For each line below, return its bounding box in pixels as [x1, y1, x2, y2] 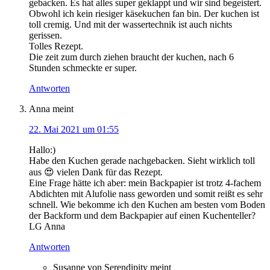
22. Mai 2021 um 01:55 [29, 124, 119, 135]
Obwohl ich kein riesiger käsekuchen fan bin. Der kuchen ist [29, 8, 259, 19]
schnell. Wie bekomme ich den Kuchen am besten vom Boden [29, 199, 265, 210]
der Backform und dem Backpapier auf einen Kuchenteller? [29, 210, 256, 221]
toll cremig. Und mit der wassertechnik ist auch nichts [29, 19, 232, 30]
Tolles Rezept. [29, 41, 83, 52]
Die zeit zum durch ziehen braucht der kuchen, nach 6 [29, 52, 234, 63]
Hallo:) [29, 145, 55, 155]
